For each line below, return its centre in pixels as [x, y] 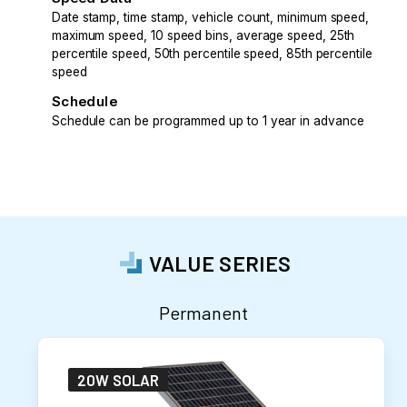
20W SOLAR [118, 380]
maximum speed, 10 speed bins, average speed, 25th [203, 35]
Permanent [203, 313]
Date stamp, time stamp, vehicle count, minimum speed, [210, 17]
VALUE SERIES [220, 263]
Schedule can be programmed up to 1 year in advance [208, 120]
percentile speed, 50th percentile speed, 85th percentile [212, 53]
